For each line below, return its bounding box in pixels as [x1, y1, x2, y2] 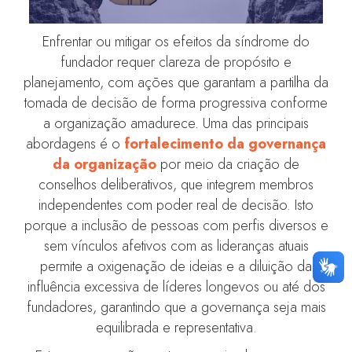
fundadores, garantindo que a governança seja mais [26, 297, 326, 318]
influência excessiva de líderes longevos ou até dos [27, 277, 325, 298]
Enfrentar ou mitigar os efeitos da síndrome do [42, 31, 310, 53]
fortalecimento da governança [124, 134, 326, 155]
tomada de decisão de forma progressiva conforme [24, 93, 328, 114]
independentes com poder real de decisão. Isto [38, 195, 313, 216]
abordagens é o [26, 134, 124, 155]
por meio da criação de [156, 154, 299, 175]
